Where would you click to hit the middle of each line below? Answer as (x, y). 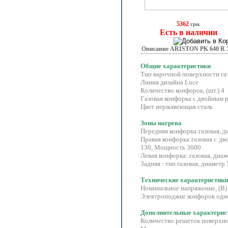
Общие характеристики (176, 66)
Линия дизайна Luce (170, 82)
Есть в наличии (189, 33)
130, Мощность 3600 (171, 148)
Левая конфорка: (164, 156)
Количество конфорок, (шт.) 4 (182, 91)
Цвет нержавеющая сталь (177, 107)
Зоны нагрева (161, 123)
